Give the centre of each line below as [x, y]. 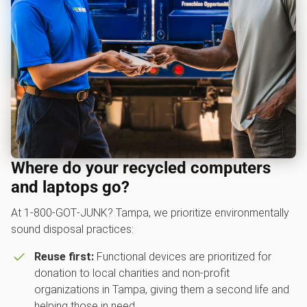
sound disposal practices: [72, 230]
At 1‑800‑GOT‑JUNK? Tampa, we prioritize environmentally [150, 213]
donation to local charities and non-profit [132, 273]
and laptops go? [70, 187]
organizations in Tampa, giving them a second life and [161, 290]
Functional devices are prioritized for [182, 257]
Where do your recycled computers [141, 168]
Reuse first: [64, 257]
